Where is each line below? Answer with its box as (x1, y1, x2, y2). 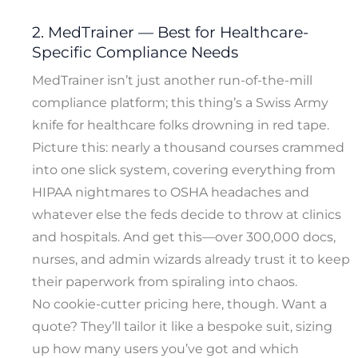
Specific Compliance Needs (32, 42, 238, 62)
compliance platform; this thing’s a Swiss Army (32, 95, 328, 111)
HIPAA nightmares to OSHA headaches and (32, 185, 309, 201)
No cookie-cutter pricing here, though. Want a (32, 296, 327, 312)
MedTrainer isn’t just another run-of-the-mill (32, 73, 312, 89)
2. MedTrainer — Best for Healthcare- (32, 22, 308, 42)
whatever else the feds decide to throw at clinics (32, 207, 341, 223)
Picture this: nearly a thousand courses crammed (32, 140, 344, 156)
